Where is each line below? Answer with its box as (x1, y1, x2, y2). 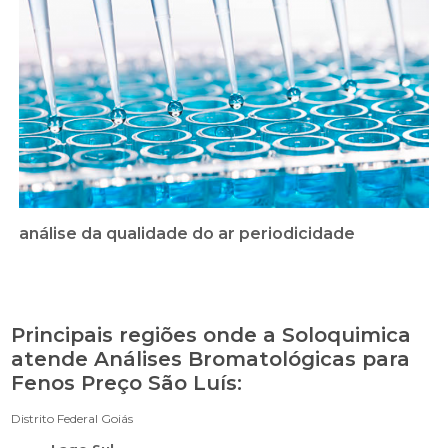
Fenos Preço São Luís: (11, 370, 243, 395)
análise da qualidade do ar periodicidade (19, 223, 356, 243)
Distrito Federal (11, 410, 99, 426)
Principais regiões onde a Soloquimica (11, 322, 412, 347)
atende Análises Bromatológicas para (11, 346, 411, 371)
